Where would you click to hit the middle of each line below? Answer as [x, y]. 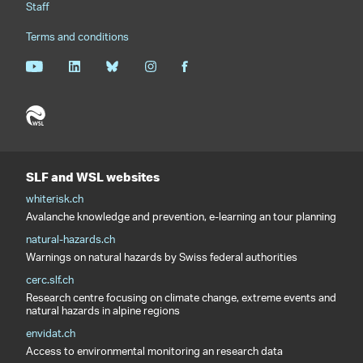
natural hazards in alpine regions [103, 312]
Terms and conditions [77, 38]
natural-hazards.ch [70, 240]
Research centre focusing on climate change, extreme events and [181, 299]
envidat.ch [51, 334]
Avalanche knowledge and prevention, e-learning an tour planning [181, 218]
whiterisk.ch [55, 200]
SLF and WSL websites [93, 177]
